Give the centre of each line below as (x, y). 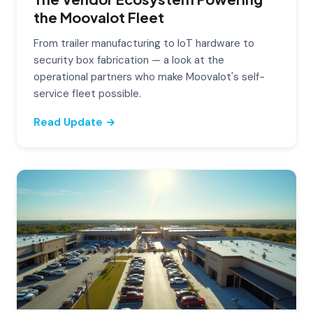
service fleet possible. (87, 93)
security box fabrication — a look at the (129, 60)
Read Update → (75, 122)
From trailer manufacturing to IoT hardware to (144, 43)
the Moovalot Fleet (99, 17)
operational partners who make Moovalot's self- (149, 77)
